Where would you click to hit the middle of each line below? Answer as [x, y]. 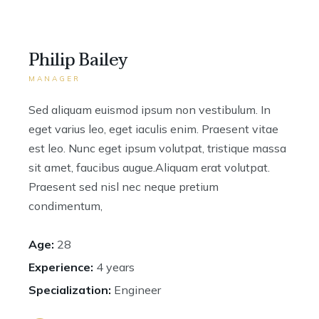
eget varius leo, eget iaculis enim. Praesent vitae [153, 129]
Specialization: [70, 290]
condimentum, [66, 206]
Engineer [137, 290]
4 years [115, 267]
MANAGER [54, 79]
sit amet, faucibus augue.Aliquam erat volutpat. [149, 167]
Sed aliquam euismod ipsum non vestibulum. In [150, 110]
